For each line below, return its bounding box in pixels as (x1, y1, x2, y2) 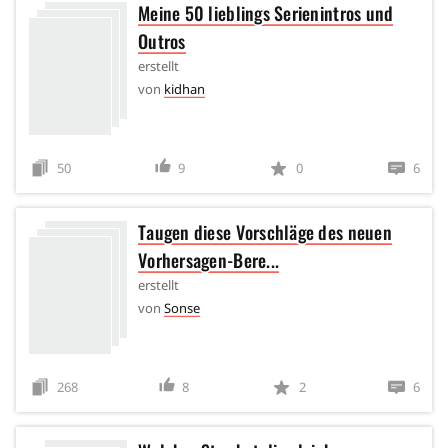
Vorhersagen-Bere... (138, 246, 280, 273)
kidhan (164, 79, 205, 98)
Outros (138, 27, 186, 54)
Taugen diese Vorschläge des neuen (138, 218, 392, 245)
